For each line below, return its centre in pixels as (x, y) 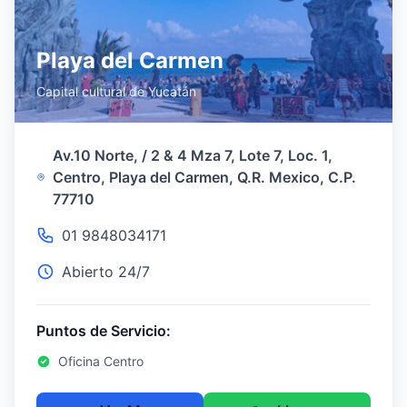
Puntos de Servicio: (104, 331)
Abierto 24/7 (106, 272)
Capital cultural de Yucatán (116, 91)
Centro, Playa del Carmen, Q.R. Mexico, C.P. (205, 177)
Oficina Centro (101, 361)
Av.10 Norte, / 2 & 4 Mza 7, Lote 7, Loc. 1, (193, 155)
